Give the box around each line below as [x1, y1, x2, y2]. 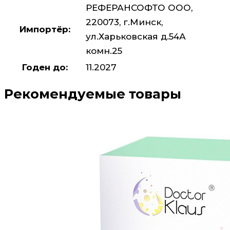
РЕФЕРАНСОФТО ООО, [86, 2, 193, 13]
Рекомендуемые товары [4, 86, 181, 102]
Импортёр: [19, 24, 70, 34]
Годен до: [22, 62, 68, 72]
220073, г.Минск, [86, 16, 163, 27]
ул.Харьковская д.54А [86, 31, 186, 42]
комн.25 [86, 45, 122, 56]
